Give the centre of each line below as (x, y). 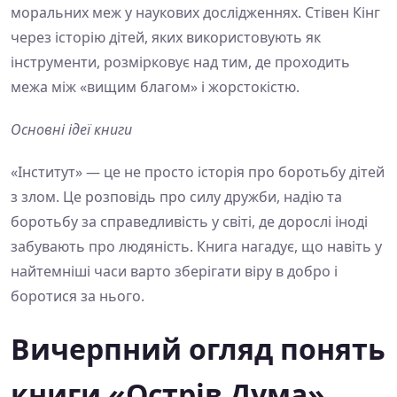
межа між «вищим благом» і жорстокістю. (155, 87)
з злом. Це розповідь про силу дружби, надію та (176, 197)
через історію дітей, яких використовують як (166, 38)
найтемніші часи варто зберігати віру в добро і (174, 272)
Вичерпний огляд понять (198, 349)
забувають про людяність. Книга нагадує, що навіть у (196, 247)
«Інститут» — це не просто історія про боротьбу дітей (198, 172)
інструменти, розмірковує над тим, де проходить (180, 62)
